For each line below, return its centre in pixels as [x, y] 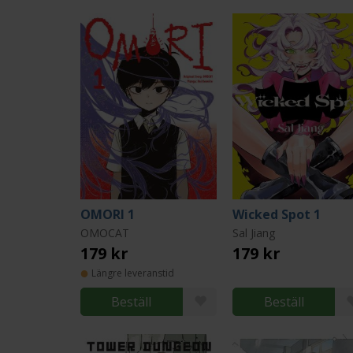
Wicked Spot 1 [277, 214]
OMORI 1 [108, 214]
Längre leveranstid [133, 273]
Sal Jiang [254, 233]
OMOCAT [105, 233]
